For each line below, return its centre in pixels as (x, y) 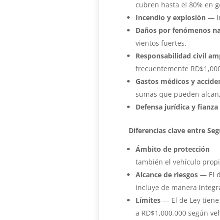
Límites (148, 200)
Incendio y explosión (170, 17)
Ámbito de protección (172, 149)
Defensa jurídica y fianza (177, 107)
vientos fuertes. (161, 43)
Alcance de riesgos (166, 174)
